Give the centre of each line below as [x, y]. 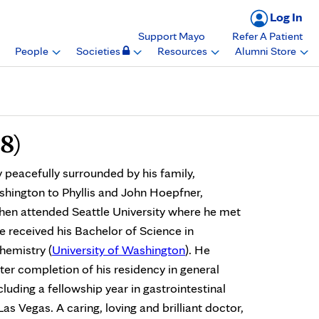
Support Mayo [171, 36]
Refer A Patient [267, 36]
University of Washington [119, 250]
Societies [99, 51]
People [32, 51]
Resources [183, 51]
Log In [286, 17]
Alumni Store [266, 51]
